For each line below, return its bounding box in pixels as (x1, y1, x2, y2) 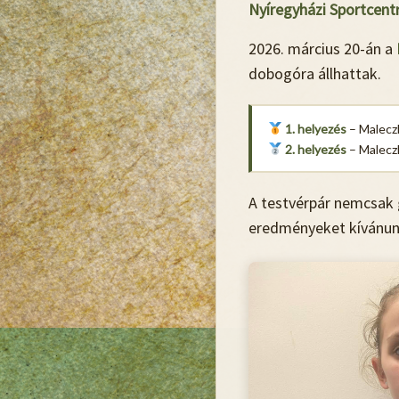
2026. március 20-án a (248, 38, 396, 59)
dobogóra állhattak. (248, 63, 381, 84)
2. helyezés (284, 141, 346, 157)
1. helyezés (284, 120, 346, 136)
